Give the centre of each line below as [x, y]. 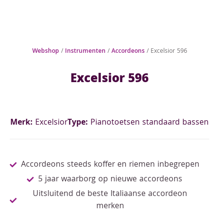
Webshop [45, 51]
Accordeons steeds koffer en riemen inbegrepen [110, 165]
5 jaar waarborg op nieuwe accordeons [110, 179]
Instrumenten [85, 51]
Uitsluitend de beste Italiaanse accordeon [110, 194]
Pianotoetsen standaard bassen [150, 123]
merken [110, 206]
